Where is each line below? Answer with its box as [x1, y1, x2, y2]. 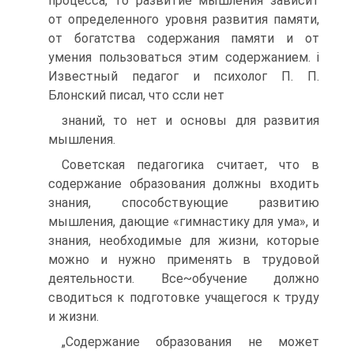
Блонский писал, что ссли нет [48, 88, 224, 103]
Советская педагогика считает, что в [62, 157, 319, 172]
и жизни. [48, 309, 99, 324]
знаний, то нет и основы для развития [62, 113, 319, 128]
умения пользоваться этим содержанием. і [48, 50, 319, 65]
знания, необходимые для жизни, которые [48, 233, 319, 248]
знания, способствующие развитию [48, 195, 319, 210]
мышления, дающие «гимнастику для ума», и [48, 214, 319, 229]
